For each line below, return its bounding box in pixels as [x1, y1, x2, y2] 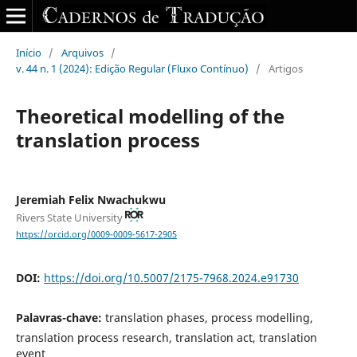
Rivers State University [15, 210, 125, 225]
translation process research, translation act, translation [15, 329, 317, 345]
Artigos [268, 61, 303, 76]
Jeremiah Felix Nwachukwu [15, 191, 166, 207]
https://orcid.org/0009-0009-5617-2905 [15, 228, 177, 240]
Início [15, 45, 41, 60]
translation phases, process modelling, [104, 309, 313, 325]
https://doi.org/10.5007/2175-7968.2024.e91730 [43, 269, 299, 285]
